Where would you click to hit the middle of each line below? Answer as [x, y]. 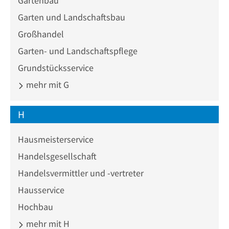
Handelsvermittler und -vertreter [81, 173]
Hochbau [36, 207]
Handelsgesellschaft [57, 156]
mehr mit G [47, 85]
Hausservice [41, 190]
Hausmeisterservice [56, 139]
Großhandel [41, 34]
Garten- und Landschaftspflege [78, 51]
